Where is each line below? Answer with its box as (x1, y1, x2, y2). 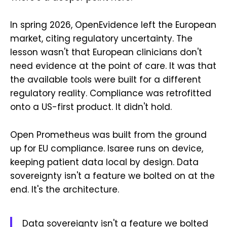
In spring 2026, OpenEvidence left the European (10, 19, 216, 31)
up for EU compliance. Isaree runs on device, (10, 142, 203, 155)
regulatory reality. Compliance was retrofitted (10, 87, 211, 100)
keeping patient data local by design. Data (10, 156, 199, 168)
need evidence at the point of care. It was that (10, 60, 216, 72)
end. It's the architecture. (10, 183, 119, 196)
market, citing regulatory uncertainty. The (10, 32, 193, 45)
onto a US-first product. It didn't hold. (10, 101, 172, 113)
